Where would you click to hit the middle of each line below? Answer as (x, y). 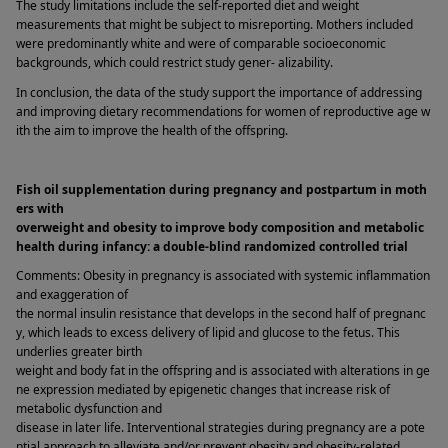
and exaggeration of (72, 295)
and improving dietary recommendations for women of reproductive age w (223, 111)
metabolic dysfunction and (89, 409)
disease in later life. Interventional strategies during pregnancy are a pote (220, 428)
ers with (40, 208)
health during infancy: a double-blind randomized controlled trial (213, 246)
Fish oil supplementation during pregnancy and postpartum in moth (221, 189)
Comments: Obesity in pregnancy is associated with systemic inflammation (223, 276)
